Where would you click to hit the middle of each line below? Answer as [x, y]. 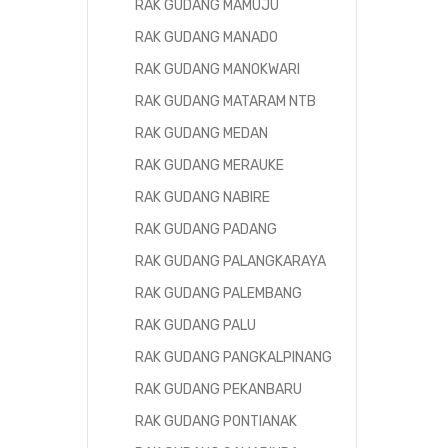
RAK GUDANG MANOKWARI [217, 69]
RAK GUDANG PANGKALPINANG [233, 357]
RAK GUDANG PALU [195, 325]
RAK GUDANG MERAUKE [209, 165]
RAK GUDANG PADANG [206, 229]
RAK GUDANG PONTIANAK [216, 421]
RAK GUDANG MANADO [206, 37]
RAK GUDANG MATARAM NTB [225, 101]
